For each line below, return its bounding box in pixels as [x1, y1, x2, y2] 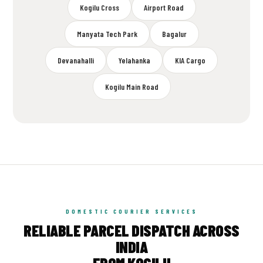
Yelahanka [119, 55, 150, 65]
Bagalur [161, 29, 187, 39]
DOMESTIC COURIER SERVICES [65, 208, 198, 215]
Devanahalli [58, 55, 94, 65]
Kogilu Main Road [104, 82, 159, 92]
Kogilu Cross [79, 2, 119, 12]
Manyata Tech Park [76, 29, 137, 39]
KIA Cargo [175, 55, 205, 65]
